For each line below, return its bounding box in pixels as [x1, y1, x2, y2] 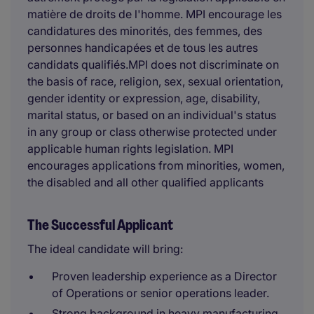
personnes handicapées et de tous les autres [27, 41, 258, 55]
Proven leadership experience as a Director [52, 269, 277, 283]
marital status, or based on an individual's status [27, 108, 276, 122]
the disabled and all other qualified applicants [27, 175, 264, 189]
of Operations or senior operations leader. [52, 286, 269, 300]
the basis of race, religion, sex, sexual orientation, [27, 74, 283, 88]
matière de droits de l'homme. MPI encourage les [27, 7, 282, 21]
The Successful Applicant [27, 216, 173, 234]
